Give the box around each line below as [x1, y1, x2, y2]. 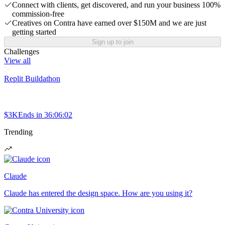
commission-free [12, 9, 64, 18]
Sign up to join [91, 38, 134, 46]
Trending [4, 127, 33, 136]
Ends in [18, 110, 42, 119]
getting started [12, 27, 56, 36]
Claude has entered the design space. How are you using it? [4, 188, 192, 197]
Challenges [4, 47, 39, 56]
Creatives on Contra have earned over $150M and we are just [12, 18, 206, 27]
